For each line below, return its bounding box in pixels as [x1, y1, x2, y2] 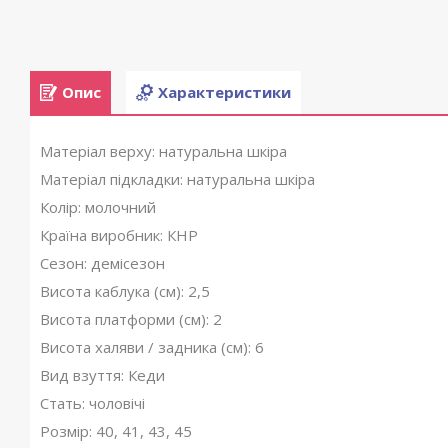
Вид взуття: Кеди [40, 365, 165, 385]
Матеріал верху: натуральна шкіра [40, 141, 287, 161]
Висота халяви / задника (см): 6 [40, 337, 264, 357]
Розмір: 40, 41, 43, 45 [40, 421, 192, 441]
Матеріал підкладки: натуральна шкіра [40, 169, 315, 189]
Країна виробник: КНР [40, 225, 198, 245]
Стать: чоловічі [40, 393, 145, 413]
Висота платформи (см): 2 [40, 309, 222, 329]
